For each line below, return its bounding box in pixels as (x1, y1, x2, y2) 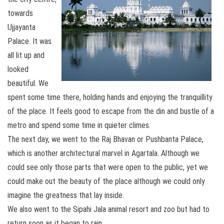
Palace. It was (7, 36, 51, 46)
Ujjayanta (7, 22, 35, 32)
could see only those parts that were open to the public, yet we (7, 162, 208, 172)
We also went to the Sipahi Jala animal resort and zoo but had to (7, 204, 209, 214)
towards (7, 8, 33, 18)
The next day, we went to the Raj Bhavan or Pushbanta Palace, (7, 134, 203, 144)
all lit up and (7, 50, 44, 60)
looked (7, 64, 28, 74)
